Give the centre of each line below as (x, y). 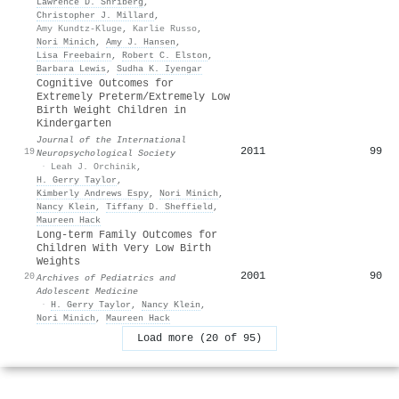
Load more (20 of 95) (199, 338)
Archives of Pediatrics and (106, 277)
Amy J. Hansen (141, 41)
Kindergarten (74, 123)
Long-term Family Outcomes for (127, 235)
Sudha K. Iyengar (159, 68)
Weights (58, 261)
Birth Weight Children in (111, 110)
